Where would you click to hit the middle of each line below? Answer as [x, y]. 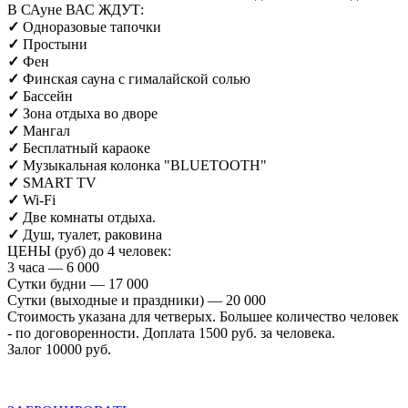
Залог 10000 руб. [59, 349]
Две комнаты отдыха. [89, 217]
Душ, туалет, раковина [92, 234]
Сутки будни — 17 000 [78, 283]
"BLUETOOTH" [215, 165]
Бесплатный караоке [87, 148]
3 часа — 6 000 [53, 267]
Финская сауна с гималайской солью [137, 78]
